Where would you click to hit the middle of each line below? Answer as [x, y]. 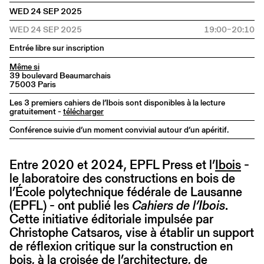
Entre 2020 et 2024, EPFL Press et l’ [112, 165]
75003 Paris [33, 85]
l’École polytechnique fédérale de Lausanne [126, 192]
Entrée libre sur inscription [57, 48]
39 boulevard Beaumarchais [60, 76]
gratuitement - [36, 112]
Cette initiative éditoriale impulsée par [111, 219]
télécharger [83, 112]
